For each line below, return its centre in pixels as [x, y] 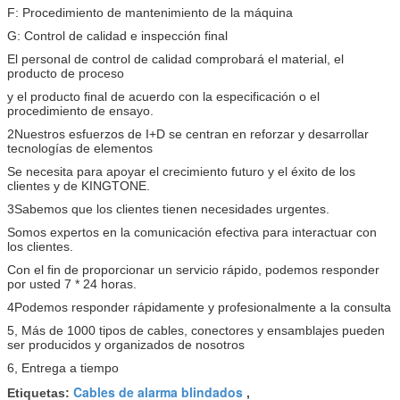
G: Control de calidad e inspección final [117, 35]
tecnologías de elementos [80, 148]
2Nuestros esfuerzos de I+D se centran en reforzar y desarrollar [188, 133]
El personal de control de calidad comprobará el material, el [175, 58]
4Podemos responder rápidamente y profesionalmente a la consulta [199, 307]
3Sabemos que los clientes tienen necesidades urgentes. [168, 208]
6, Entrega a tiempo [63, 367]
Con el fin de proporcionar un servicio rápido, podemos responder [193, 269]
